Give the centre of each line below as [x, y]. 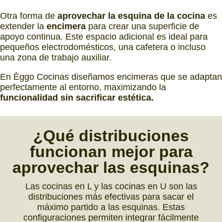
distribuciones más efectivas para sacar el [111, 197]
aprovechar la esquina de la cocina [131, 16]
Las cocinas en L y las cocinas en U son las [111, 187]
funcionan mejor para [111, 152]
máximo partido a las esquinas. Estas [111, 207]
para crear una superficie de [142, 26]
